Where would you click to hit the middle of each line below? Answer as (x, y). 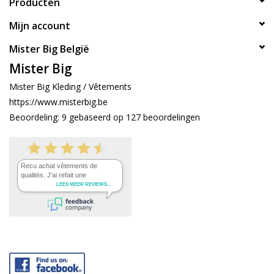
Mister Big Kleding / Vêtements (70, 87)
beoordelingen (170, 117)
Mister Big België (49, 49)
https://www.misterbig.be (58, 102)
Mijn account (40, 26)
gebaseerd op (98, 117)
